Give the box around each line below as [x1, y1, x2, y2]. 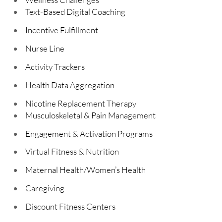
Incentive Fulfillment [25, 25, 98, 36]
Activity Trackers [25, 61, 85, 72]
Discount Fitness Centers [25, 201, 115, 212]
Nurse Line [25, 43, 64, 54]
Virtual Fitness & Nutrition [25, 146, 119, 157]
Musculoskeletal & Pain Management [25, 110, 156, 120]
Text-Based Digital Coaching [25, 6, 125, 17]
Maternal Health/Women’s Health [25, 165, 146, 175]
